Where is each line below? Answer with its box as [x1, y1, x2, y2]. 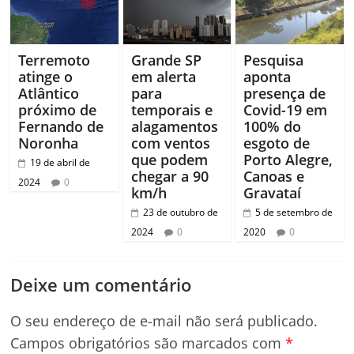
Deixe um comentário [10, 273, 192, 297]
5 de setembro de [254, 205, 333, 220]
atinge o [18, 67, 73, 87]
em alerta [130, 67, 196, 87]
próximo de [18, 100, 97, 120]
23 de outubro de [142, 205, 218, 220]
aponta [243, 67, 291, 87]
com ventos [130, 134, 210, 153]
